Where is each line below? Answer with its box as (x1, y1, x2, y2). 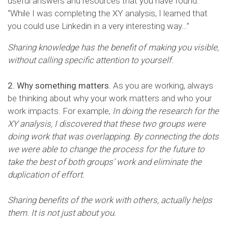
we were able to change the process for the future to (8, 144, 205, 154)
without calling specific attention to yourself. (8, 54, 174, 65)
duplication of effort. (8, 169, 84, 180)
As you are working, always (111, 80, 213, 91)
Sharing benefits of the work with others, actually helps (8, 194, 212, 205)
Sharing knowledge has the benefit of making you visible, (8, 42, 219, 52)
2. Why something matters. (8, 80, 111, 91)
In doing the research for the (112, 105, 219, 116)
